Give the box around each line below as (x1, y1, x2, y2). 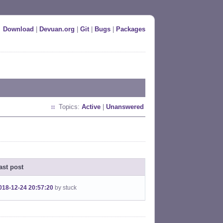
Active (82, 103, 101, 111)
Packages (116, 25, 145, 33)
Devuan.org (39, 25, 75, 33)
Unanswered (106, 103, 144, 111)
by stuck (55, 184, 77, 191)
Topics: (59, 103, 82, 111)
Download (3, 25, 34, 33)
